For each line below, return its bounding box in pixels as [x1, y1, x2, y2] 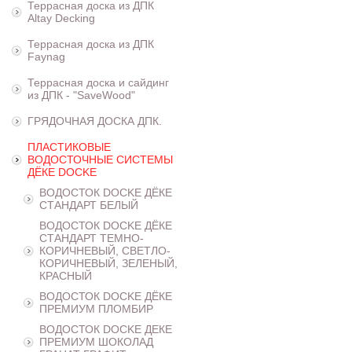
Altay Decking [27, 12, 95, 24]
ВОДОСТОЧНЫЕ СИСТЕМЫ [27, 153, 173, 166]
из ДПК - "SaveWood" [27, 89, 135, 101]
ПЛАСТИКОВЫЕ [27, 141, 111, 153]
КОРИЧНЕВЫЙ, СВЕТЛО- [39, 244, 170, 257]
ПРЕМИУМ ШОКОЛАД [39, 335, 153, 348]
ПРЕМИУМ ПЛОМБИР [39, 302, 153, 315]
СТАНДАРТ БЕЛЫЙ [39, 199, 138, 211]
